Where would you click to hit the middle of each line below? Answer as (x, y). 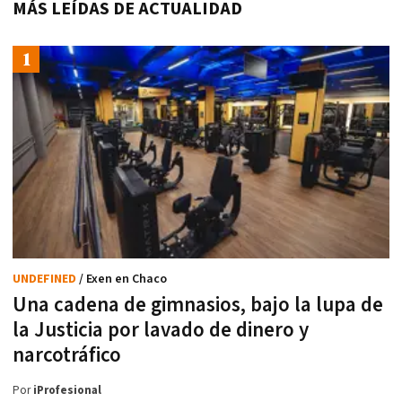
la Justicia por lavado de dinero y (161, 330)
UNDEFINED (46, 279)
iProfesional (67, 390)
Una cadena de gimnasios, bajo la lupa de (198, 305)
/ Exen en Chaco (123, 279)
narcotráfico (67, 355)
